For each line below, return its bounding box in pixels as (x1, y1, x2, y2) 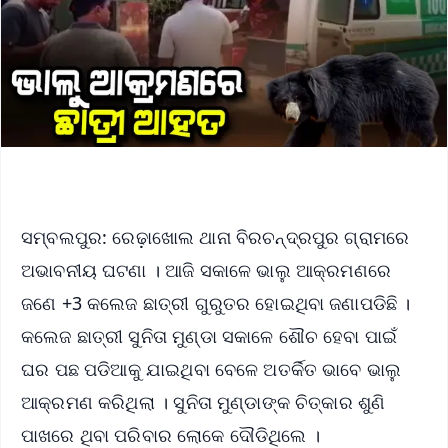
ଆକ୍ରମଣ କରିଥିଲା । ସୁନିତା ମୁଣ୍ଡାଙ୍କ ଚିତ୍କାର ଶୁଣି (21, 389, 386, 414)
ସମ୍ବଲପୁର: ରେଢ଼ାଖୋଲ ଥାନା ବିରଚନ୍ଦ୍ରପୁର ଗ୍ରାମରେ (21, 224, 410, 249)
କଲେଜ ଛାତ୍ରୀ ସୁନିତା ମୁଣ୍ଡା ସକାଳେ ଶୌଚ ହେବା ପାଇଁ (21, 323, 398, 348)
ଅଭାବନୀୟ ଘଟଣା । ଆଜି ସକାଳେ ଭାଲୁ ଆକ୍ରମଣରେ (21, 257, 392, 282)
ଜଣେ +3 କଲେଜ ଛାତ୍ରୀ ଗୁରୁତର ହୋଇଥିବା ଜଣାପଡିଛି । (21, 290, 411, 315)
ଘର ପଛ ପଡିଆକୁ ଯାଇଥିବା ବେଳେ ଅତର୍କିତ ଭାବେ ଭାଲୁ (21, 356, 402, 381)
